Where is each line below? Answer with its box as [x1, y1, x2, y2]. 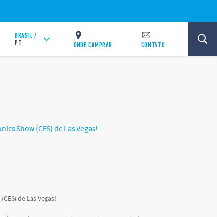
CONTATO [141, 40, 165, 49]
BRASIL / [15, 31, 37, 40]
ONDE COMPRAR [74, 40, 112, 49]
